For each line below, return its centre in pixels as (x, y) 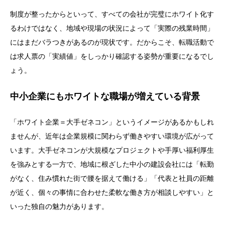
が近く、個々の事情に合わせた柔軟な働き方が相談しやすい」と (112, 193)
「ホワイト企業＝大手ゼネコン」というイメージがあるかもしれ (112, 122)
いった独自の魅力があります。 (59, 207)
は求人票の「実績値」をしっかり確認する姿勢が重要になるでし (112, 57)
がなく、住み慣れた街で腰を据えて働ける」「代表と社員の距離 (112, 179)
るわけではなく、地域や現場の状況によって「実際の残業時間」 (112, 28)
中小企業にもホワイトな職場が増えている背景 (105, 97)
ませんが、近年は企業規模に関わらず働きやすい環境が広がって (112, 136)
